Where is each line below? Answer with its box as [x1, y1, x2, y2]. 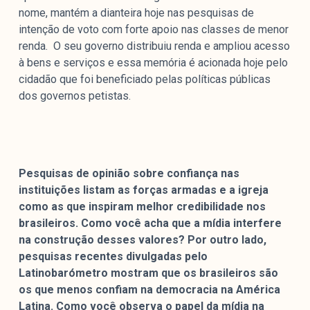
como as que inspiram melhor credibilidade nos [18, 200, 266, 214]
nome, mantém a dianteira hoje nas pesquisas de [18, 6, 254, 20]
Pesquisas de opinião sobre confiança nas [18, 167, 239, 181]
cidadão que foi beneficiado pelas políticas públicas [18, 73, 271, 86]
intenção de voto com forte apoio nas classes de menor [18, 23, 289, 37]
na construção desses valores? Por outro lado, [18, 233, 266, 247]
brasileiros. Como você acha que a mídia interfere [18, 217, 282, 230]
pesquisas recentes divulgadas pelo [18, 250, 208, 264]
